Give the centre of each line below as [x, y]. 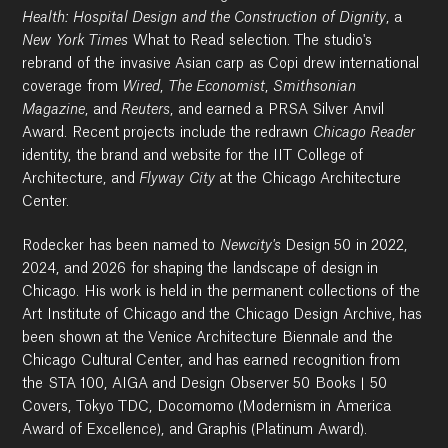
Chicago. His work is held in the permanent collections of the [221, 291]
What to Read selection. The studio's [250, 40]
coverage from [72, 86]
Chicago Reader [364, 132]
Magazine [54, 109]
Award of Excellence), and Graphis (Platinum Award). [194, 429]
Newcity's [250, 245]
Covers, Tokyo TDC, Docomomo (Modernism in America [206, 406]
